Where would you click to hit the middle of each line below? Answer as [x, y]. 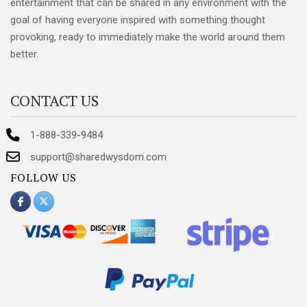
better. [24, 54]
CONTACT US [54, 100]
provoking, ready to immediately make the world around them [148, 37]
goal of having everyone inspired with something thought [138, 20]
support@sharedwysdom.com [98, 157]
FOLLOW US [44, 177]
